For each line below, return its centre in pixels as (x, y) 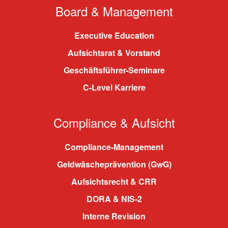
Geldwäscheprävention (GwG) (114, 164)
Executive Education (114, 35)
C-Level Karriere (114, 87)
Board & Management (114, 11)
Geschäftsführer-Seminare (114, 70)
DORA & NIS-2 (114, 199)
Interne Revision (114, 216)
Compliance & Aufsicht (114, 122)
